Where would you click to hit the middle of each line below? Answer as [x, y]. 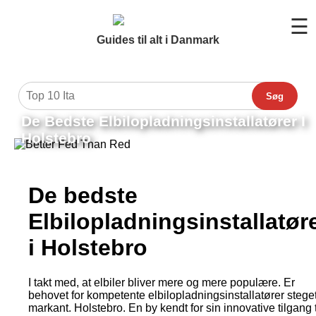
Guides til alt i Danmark [158, 40]
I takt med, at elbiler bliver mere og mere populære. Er [162, 282]
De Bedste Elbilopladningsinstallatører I [163, 121]
